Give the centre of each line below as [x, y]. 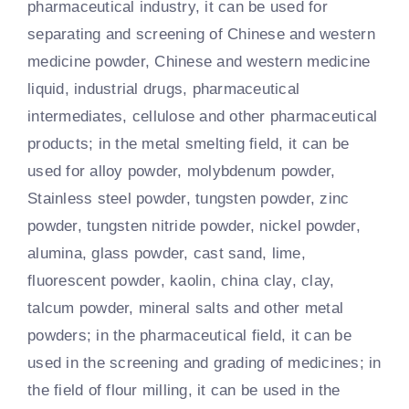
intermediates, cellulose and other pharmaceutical [203, 116]
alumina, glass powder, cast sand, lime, [167, 253]
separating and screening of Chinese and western [201, 34]
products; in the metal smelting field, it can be [189, 143]
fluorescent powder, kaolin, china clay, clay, [181, 280]
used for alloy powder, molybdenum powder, [182, 171]
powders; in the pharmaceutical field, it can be [189, 335]
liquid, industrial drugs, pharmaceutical [164, 89]
